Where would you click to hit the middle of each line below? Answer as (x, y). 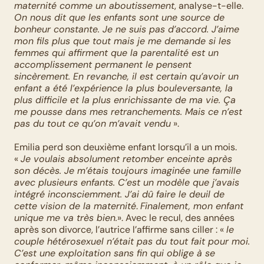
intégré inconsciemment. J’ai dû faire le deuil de (119, 194)
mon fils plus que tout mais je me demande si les (123, 41)
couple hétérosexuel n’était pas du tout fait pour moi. (132, 241)
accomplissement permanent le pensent (103, 65)
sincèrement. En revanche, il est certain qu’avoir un (126, 76)
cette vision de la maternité (75, 206)
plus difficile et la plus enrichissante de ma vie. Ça (125, 100)
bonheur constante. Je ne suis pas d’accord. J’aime (127, 29)
